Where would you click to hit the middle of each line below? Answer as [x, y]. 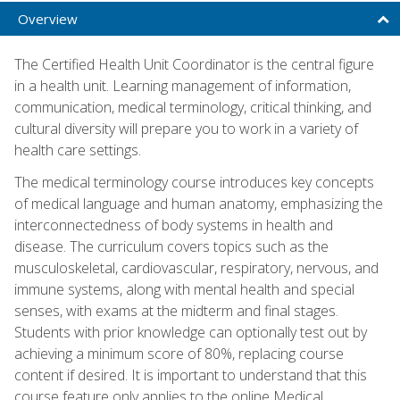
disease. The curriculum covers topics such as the [171, 246]
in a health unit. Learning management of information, [183, 85]
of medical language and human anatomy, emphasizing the [199, 203]
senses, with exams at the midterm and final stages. [176, 310]
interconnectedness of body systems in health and [174, 225]
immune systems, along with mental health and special [184, 289]
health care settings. [78, 150]
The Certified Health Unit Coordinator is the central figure [194, 64]
